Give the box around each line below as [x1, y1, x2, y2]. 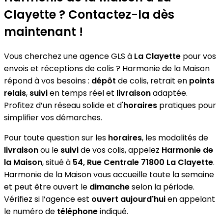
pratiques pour [157, 99, 216, 111]
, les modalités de [142, 132, 208, 143]
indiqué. [98, 205, 128, 217]
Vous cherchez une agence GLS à [4, 50, 134, 62]
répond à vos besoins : [4, 75, 91, 86]
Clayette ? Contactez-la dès [4, 6, 174, 23]
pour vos [181, 50, 216, 62]
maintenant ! [4, 24, 83, 40]
